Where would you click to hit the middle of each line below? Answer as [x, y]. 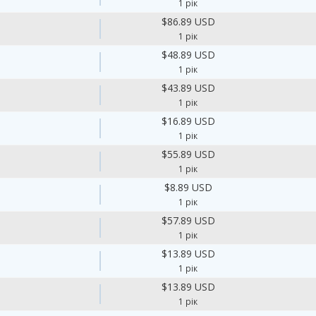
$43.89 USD [188, 88]
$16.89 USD [188, 121]
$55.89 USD [188, 154]
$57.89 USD [188, 220]
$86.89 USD [188, 22]
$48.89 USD [188, 55]
